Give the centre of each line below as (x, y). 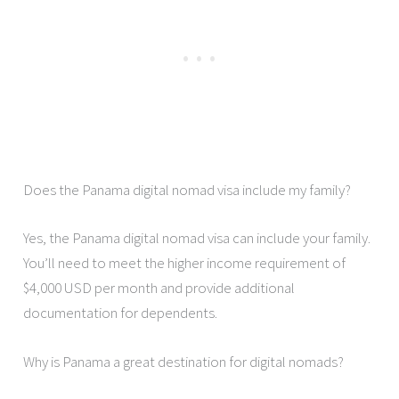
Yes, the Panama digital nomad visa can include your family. (197, 237)
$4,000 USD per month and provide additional (159, 287)
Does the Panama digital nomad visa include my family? (187, 190)
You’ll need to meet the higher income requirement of (185, 262)
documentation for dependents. (121, 312)
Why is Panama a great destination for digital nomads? (184, 362)
